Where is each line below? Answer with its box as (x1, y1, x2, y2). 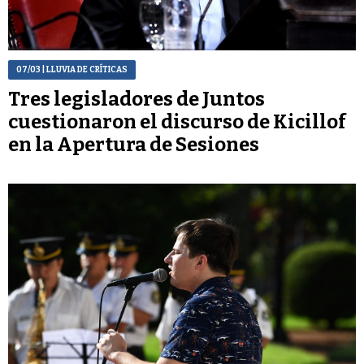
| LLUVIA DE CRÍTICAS (41, 64, 128, 75)
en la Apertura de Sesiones (8, 132, 259, 156)
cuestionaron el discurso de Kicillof (8, 110, 346, 133)
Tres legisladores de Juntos (8, 87, 265, 110)
